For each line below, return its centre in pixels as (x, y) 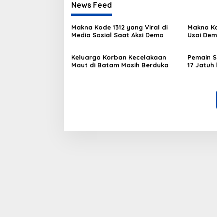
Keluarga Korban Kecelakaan (119, 57)
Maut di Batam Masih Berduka (120, 65)
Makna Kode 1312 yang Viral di (119, 27)
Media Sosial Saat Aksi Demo (117, 35)
